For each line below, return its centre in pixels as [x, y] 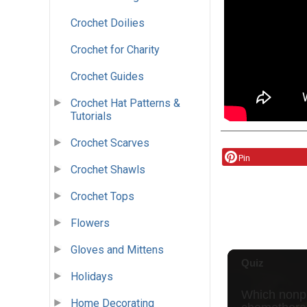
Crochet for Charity [115, 50]
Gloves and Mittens [117, 250]
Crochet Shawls [108, 170]
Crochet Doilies [108, 23]
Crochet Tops [102, 197]
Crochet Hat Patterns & [125, 103]
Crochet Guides [107, 77]
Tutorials [91, 116]
